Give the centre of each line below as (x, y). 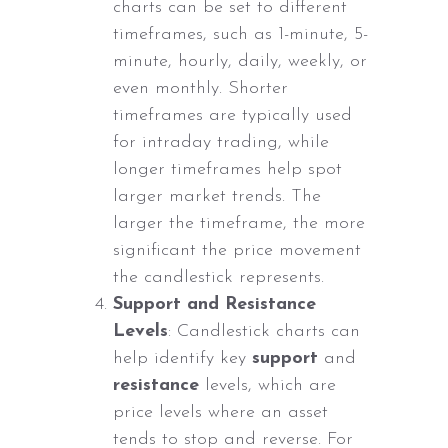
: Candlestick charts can (264, 332)
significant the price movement (237, 251)
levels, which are (268, 386)
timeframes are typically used (233, 116)
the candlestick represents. (219, 278)
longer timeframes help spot (228, 170)
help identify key (183, 359)
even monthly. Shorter (201, 89)
